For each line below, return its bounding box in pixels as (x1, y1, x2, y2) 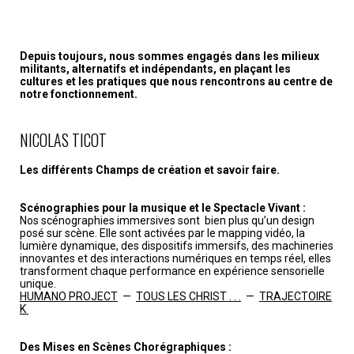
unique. (20, 277, 56, 290)
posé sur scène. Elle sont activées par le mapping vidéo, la (20, 227, 305, 239)
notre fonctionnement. (20, 88, 137, 100)
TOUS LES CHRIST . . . (136, 290, 241, 303)
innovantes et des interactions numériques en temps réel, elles (20, 252, 331, 265)
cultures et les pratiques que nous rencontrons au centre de (20, 75, 333, 88)
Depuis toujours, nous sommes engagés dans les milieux (20, 50, 319, 62)
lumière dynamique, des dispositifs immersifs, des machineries (20, 239, 333, 252)
